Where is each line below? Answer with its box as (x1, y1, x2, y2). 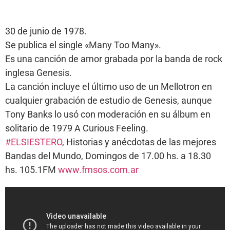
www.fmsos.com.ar (58, 164, 139, 176)
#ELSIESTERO (5, 137, 62, 148)
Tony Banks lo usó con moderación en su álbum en (5, 109, 210, 120)
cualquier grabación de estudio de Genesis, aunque (5, 95, 212, 106)
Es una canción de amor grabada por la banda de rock (5, 53, 222, 65)
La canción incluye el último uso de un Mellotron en (5, 81, 212, 92)
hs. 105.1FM (5, 164, 58, 176)
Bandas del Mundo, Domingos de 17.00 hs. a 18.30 (5, 150, 211, 162)
